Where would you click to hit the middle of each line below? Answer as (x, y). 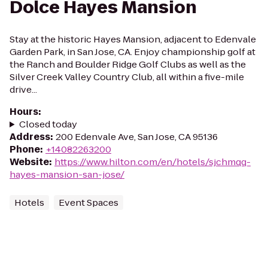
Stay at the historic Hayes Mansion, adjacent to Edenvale (133, 39)
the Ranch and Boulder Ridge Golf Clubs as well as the (128, 64)
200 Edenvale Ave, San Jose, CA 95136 (137, 137)
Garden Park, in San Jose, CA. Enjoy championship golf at (133, 52)
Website (29, 162)
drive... (23, 89)
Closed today (48, 124)
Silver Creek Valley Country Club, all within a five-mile (127, 77)
